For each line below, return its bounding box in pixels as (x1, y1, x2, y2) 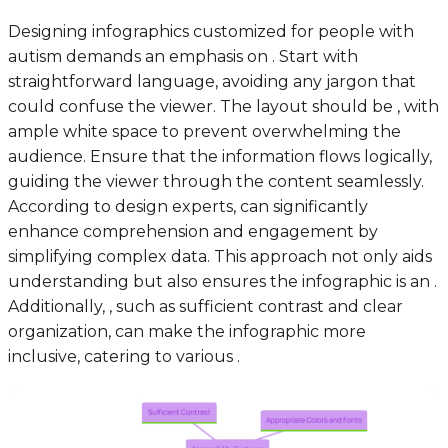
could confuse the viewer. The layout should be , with (8, 97, 439, 117)
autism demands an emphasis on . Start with (8, 47, 358, 67)
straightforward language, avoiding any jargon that (8, 72, 416, 92)
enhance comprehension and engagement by (8, 222, 378, 242)
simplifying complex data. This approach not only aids (8, 247, 432, 267)
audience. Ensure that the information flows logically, (8, 147, 432, 167)
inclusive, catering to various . (8, 347, 240, 367)
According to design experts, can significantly (8, 197, 368, 217)
